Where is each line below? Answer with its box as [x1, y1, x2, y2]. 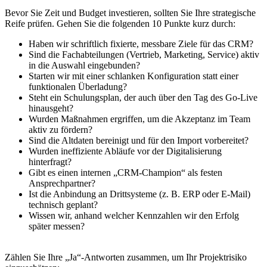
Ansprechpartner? [29, 178, 95, 189]
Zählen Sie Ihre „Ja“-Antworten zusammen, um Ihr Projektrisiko [5, 252, 247, 263]
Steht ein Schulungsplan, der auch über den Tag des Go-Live [29, 92, 257, 103]
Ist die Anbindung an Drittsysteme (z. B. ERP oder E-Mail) [29, 189, 250, 200]
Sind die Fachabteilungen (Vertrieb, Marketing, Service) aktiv [29, 49, 259, 60]
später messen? [29, 221, 85, 232]
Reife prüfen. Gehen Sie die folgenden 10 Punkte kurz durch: [5, 18, 235, 29]
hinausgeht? [29, 103, 73, 114]
